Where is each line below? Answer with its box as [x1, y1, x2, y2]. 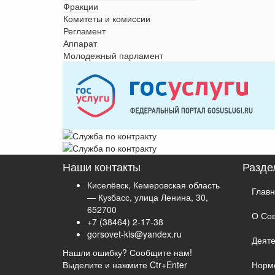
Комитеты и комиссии [63, 12, 150, 25]
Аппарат [63, 37, 97, 49]
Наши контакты [63, 158, 141, 174]
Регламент [63, 25, 106, 37]
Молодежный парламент [63, 49, 163, 61]
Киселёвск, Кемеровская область [87, 179, 220, 191]
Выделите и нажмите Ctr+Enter [63, 258, 187, 271]
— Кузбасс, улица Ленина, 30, [87, 191, 208, 203]
